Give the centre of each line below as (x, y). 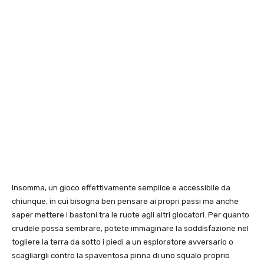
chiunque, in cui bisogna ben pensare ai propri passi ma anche (125, 202)
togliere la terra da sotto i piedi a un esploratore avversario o (123, 242)
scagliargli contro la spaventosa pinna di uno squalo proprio (121, 256)
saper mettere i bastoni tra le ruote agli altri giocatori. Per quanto (131, 215)
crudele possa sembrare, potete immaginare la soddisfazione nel (130, 229)
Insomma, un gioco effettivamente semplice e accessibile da (121, 188)
